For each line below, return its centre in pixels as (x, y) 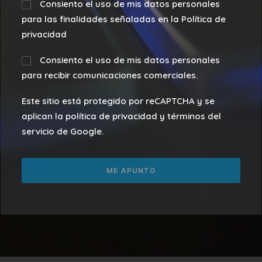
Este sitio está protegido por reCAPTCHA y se (118, 101)
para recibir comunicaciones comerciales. (110, 75)
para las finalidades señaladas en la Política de (124, 19)
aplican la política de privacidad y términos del (121, 116)
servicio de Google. (63, 131)
